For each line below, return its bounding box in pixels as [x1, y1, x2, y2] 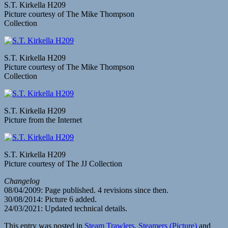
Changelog [4, 177, 40, 186]
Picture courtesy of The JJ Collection [4, 159, 122, 168]
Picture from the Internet [4, 116, 82, 125]
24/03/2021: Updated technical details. [4, 204, 127, 213]
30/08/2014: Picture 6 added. [4, 195, 97, 204]
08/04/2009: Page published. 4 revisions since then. [4, 186, 168, 195]
